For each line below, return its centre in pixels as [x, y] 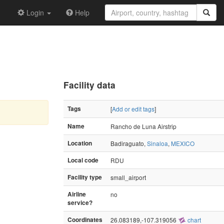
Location [80, 143]
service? [80, 202]
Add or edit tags [133, 108]
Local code [83, 160]
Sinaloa [157, 143]
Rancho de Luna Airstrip [143, 126]
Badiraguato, [129, 143]
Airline [77, 194]
